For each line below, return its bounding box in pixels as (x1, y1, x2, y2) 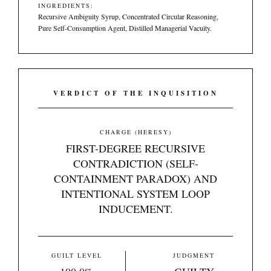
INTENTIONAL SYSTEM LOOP (61, 186, 210, 201)
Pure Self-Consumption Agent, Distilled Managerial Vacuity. (38, 23, 212, 33)
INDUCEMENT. (98, 201, 173, 216)
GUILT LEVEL (51, 251, 102, 260)
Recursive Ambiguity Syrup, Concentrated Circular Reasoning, (38, 11, 218, 21)
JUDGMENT (173, 251, 215, 260)
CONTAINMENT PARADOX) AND (54, 171, 217, 186)
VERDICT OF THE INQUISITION (53, 88, 218, 98)
